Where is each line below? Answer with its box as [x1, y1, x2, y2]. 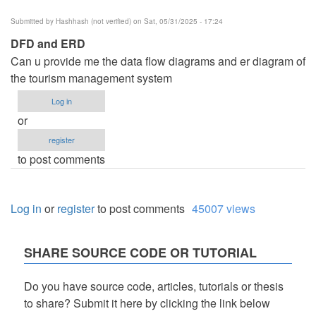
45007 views [192, 200, 255, 217]
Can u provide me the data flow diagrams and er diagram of [11, 52, 305, 69]
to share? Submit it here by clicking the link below [24, 294, 270, 311]
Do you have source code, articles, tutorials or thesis [24, 277, 284, 294]
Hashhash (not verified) [56, 16, 131, 26]
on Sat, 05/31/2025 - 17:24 [131, 16, 223, 26]
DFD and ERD [11, 35, 85, 51]
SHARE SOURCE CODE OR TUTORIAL [24, 243, 257, 262]
